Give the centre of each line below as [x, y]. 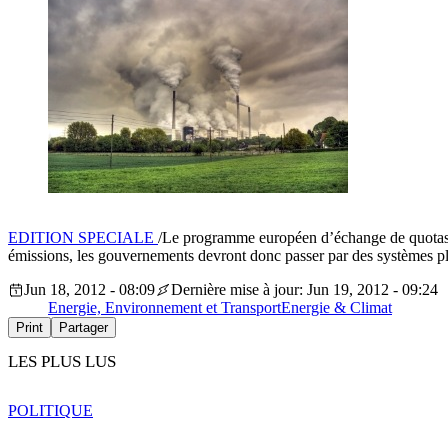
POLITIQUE [50, 410]
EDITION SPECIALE [83, 238]
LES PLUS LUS [62, 362]
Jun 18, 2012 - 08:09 [89, 290]
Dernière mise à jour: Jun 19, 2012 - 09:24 [304, 290]
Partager [83, 328]
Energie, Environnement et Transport [164, 308]
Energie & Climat [336, 308]
